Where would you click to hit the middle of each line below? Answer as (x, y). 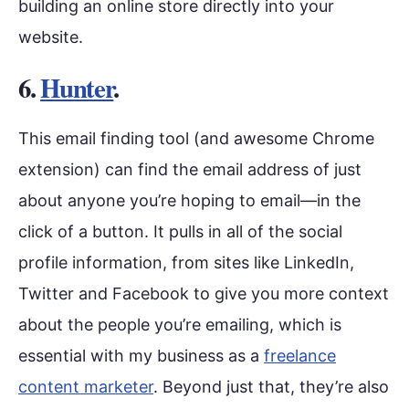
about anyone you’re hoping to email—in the (189, 201)
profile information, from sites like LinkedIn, (186, 263)
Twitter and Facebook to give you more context (204, 294)
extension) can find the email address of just (190, 170)
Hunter (77, 88)
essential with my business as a (141, 356)
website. (51, 37)
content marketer (86, 387)
